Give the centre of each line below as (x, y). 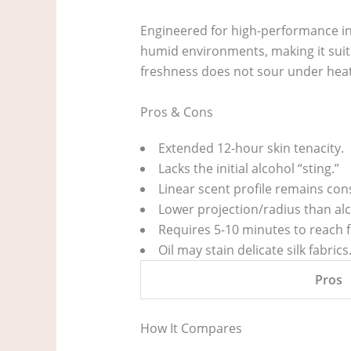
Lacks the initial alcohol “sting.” (248, 168)
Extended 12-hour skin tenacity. (251, 148)
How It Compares (191, 328)
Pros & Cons (176, 112)
